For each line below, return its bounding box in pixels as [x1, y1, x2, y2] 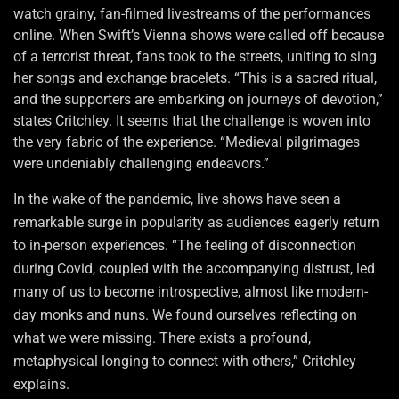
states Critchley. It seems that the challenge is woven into [13, 112, 370, 130]
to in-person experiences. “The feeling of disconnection [13, 237, 356, 255]
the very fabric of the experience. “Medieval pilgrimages [13, 134, 360, 151]
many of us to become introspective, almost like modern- [13, 283, 368, 301]
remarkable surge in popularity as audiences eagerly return [13, 214, 379, 232]
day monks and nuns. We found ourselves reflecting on [13, 306, 357, 324]
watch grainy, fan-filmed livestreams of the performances [13, 5, 370, 23]
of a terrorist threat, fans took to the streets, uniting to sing [13, 48, 377, 66]
